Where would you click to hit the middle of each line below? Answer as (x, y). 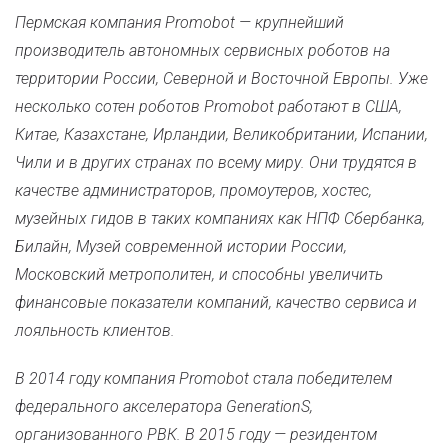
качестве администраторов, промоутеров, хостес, (193, 190)
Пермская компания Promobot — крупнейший (179, 22)
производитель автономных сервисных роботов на (202, 50)
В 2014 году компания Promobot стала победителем (203, 378)
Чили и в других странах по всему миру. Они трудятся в (216, 162)
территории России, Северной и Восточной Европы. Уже (221, 78)
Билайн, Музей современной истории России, (181, 246)
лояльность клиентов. (95, 330)
